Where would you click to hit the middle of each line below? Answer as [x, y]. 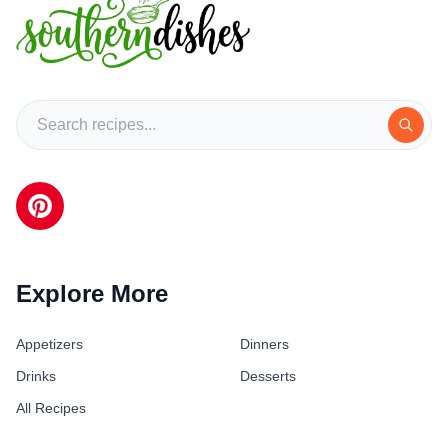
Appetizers [49, 344]
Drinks [36, 376]
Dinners [264, 344]
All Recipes [51, 408]
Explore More [92, 293]
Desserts [268, 376]
